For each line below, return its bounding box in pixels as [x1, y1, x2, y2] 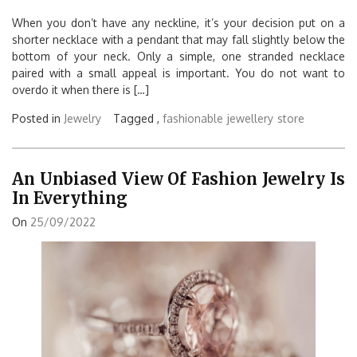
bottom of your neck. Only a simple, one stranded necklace [12, 49, 345, 63]
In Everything [12, 188, 127, 209]
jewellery [227, 111, 273, 125]
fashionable [163, 111, 223, 125]
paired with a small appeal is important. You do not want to [12, 65, 345, 80]
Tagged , [113, 111, 163, 125]
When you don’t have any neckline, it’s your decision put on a [12, 15, 345, 29]
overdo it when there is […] [12, 82, 149, 96]
